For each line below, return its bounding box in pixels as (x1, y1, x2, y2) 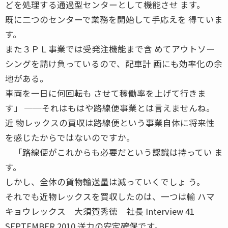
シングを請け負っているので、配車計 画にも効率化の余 (5, 57, 222, 70)
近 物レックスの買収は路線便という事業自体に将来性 (5, 116, 215, 129)
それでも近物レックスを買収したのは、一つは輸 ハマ (5, 190, 215, 203)
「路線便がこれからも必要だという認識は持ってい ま (5, 146, 223, 158)
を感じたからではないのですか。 (5, 131, 135, 144)
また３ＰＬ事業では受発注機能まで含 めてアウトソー (5, 42, 215, 55)
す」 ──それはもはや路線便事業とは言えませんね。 (5, 101, 215, 114)
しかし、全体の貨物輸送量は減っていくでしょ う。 (5, 175, 205, 188)
